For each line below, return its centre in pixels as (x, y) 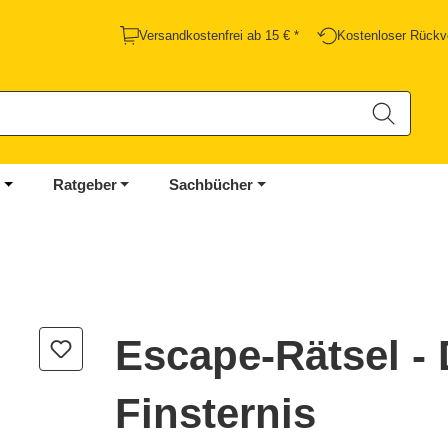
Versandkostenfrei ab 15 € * (219, 35)
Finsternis (216, 414)
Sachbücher (211, 185)
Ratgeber (84, 185)
